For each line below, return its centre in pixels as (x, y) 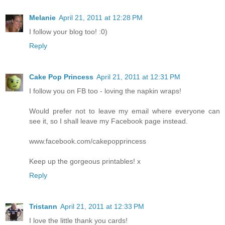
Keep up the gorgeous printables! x (85, 161)
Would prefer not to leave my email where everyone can (125, 111)
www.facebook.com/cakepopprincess (88, 141)
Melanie (42, 18)
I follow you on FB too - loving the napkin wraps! (105, 91)
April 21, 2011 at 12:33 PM (102, 207)
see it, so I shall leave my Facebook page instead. (108, 121)
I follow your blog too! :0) (68, 32)
